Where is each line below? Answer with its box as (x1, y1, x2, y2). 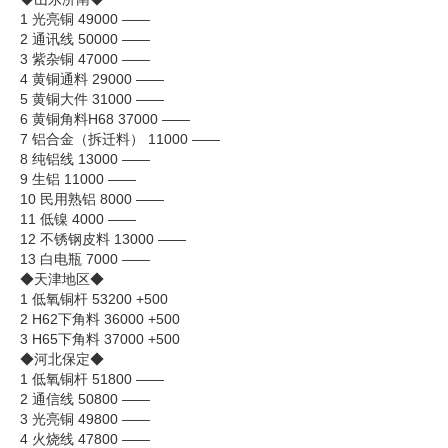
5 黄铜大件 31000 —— (20, 90, 164, 107)
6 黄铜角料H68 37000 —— (20, 110, 190, 127)
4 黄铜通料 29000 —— (20, 70, 164, 87)
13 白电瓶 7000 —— (20, 250, 150, 267)
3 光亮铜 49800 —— (20, 410, 150, 427)
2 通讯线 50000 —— (20, 30, 150, 47)
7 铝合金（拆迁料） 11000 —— (20, 130, 220, 147)
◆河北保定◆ (20, 350, 104, 367)
